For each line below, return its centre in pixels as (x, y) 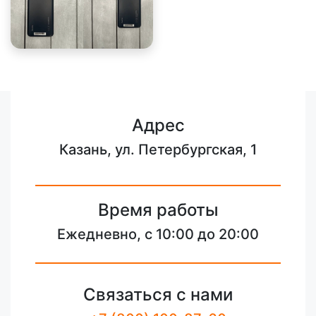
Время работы (158, 209)
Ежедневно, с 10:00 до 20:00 (158, 234)
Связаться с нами (158, 294)
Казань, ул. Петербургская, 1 (158, 149)
